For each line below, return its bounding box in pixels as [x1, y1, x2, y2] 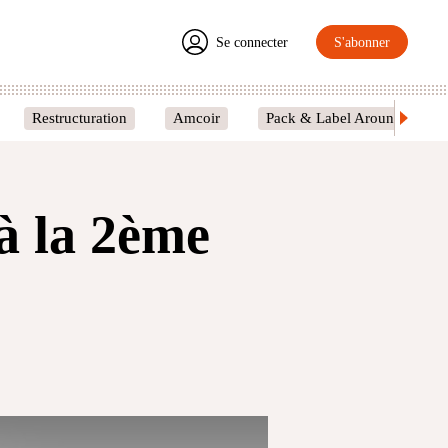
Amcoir [173, 109, 220, 126]
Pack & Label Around [266, 109, 402, 126]
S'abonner [334, 34, 390, 50]
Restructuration [32, 109, 127, 126]
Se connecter [216, 34, 288, 50]
